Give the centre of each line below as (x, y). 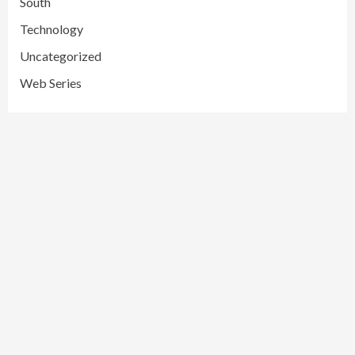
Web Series (51, 83)
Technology (52, 29)
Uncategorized (61, 56)
